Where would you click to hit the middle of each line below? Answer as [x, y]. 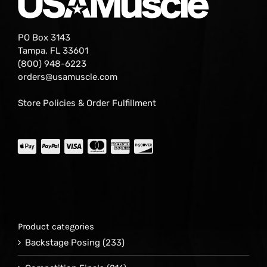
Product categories [56, 226]
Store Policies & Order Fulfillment [87, 103]
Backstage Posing [63, 243]
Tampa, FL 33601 [53, 51]
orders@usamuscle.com [68, 77]
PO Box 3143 [44, 38]
